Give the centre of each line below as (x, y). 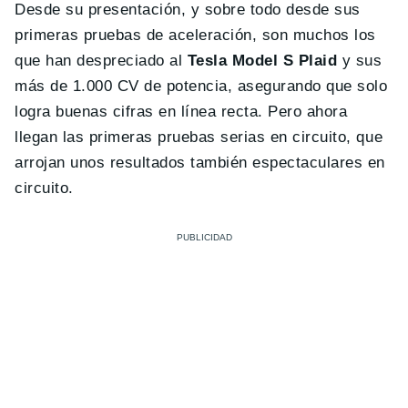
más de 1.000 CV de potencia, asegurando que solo (201, 86)
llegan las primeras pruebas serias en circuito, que (199, 137)
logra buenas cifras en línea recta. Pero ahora (181, 111)
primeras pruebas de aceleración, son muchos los (195, 35)
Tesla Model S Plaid (262, 60)
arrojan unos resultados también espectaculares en (200, 162)
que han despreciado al (101, 60)
